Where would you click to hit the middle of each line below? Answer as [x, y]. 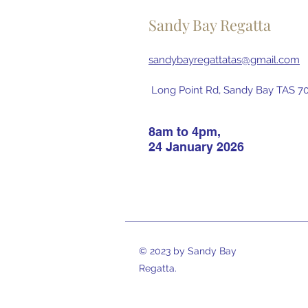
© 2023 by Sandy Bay [188, 251]
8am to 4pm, [185, 132]
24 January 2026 [196, 147]
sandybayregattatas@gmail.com [224, 60]
